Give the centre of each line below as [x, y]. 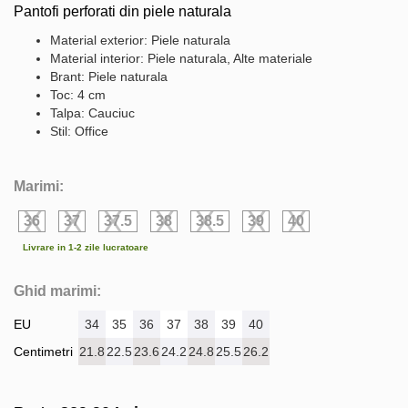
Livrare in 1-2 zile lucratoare [86, 247]
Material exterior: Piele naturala [140, 40]
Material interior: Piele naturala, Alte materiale [181, 58]
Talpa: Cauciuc [92, 112]
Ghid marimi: [57, 291]
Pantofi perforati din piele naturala [122, 11]
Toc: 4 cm [78, 94]
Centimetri [43, 351]
